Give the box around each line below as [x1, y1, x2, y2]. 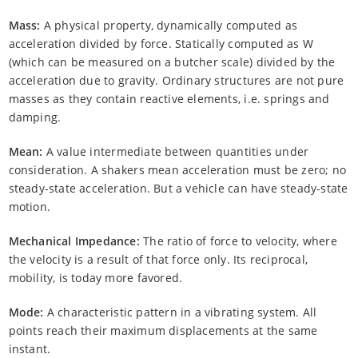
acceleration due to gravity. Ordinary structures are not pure [8, 72, 344, 88]
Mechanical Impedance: [8, 233, 140, 249]
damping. [8, 109, 62, 125]
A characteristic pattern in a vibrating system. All [43, 304, 317, 320]
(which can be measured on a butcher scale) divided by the [8, 54, 336, 70]
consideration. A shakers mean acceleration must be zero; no [8, 161, 347, 177]
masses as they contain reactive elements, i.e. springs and [8, 90, 330, 106]
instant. [8, 340, 51, 356]
